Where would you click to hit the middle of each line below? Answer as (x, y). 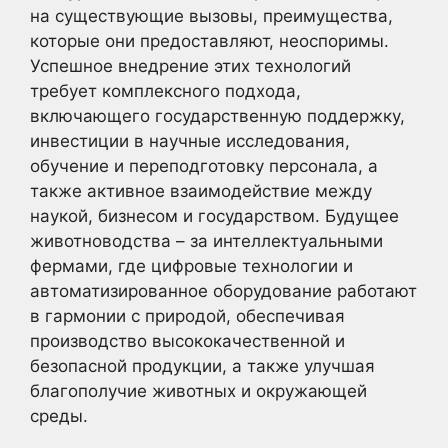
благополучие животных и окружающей (198, 390)
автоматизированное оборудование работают (223, 290)
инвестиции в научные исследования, (190, 140)
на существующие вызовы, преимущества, (211, 15)
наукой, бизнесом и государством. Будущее (214, 215)
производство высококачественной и (187, 340)
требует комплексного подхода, (165, 90)
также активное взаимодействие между (201, 190)
